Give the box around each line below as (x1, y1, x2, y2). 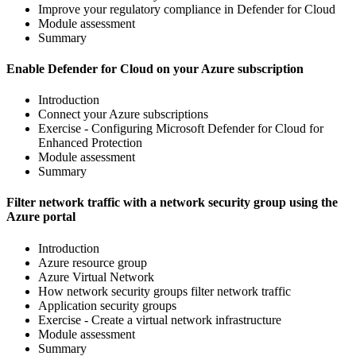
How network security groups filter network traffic (38, 284, 291, 298)
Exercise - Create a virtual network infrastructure (38, 312, 281, 327)
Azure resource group (38, 255, 147, 269)
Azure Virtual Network (38, 269, 154, 284)
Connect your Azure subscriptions (38, 107, 208, 122)
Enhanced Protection (38, 136, 142, 150)
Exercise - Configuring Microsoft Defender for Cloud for (38, 122, 323, 136)
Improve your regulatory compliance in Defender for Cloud (38, 2, 335, 16)
